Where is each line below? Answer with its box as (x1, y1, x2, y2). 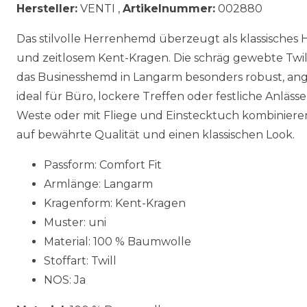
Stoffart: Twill (44, 254, 116, 267)
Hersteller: (16, 1, 77, 15)
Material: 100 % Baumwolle (44, 234, 191, 248)
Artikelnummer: (123, 1, 215, 15)
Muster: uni (44, 215, 106, 229)
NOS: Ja (44, 273, 86, 286)
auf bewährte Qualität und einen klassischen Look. (16, 127, 295, 141)
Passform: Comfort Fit (44, 158, 162, 171)
